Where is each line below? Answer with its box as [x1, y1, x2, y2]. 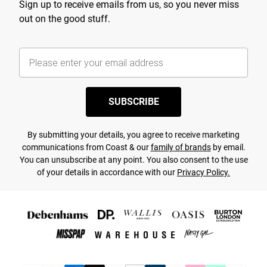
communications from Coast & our [21, 142, 151, 153]
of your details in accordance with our [37, 167, 177, 178]
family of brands [150, 142, 211, 153]
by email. [210, 142, 246, 153]
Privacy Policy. [177, 167, 230, 178]
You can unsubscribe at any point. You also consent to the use [19, 155, 248, 165]
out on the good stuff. [19, 13, 110, 25]
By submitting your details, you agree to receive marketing [27, 130, 240, 140]
